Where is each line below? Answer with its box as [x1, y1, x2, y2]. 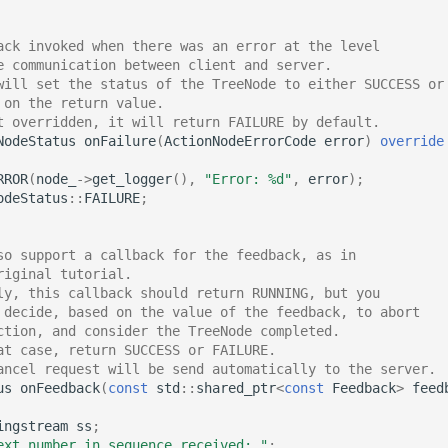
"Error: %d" [204, 170, 292, 187]
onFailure [84, 132, 156, 149]
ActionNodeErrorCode [164, 132, 316, 149]
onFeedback [20, 379, 100, 396]
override [380, 132, 444, 149]
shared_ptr [196, 379, 276, 396]
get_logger [92, 170, 172, 187]
